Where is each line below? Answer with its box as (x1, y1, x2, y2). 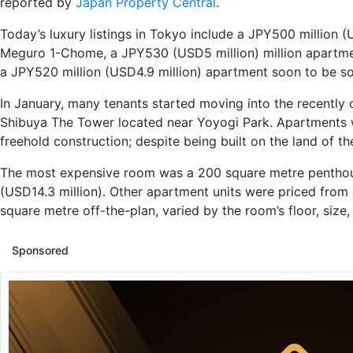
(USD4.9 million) (101, 63, 202, 80)
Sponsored (12, 243, 69, 257)
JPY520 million (7, 63, 101, 80)
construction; (54, 132, 132, 149)
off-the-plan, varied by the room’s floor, (79, 202, 319, 218)
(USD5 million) (169, 44, 259, 61)
